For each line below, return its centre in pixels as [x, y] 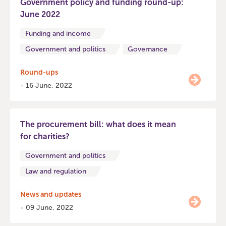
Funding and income [58, 34]
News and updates [51, 194]
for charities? [45, 136]
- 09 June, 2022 [47, 208]
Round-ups [39, 72]
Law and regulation [56, 171]
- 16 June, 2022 [46, 86]
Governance [148, 49]
